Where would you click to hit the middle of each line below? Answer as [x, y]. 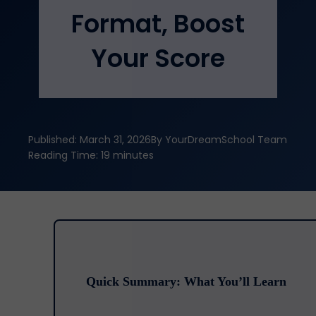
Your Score [158, 58]
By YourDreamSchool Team [219, 140]
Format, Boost [158, 24]
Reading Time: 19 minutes [91, 155]
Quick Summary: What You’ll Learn [186, 281]
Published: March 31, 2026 [90, 140]
